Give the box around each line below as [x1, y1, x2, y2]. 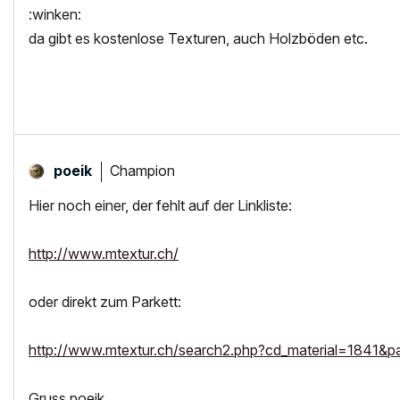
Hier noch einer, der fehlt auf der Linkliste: [29, 196, 292, 214]
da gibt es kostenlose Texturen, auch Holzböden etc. [29, 29, 368, 47]
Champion [110, 161, 175, 179]
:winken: [29, 5, 81, 23]
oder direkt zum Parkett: [29, 293, 181, 311]
